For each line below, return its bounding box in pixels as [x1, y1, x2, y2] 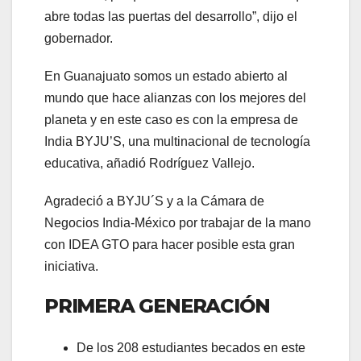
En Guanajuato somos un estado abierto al [44, 69, 288, 84]
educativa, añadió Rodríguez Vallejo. [44, 156, 255, 171]
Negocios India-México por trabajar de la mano [44, 216, 311, 230]
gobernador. [44, 31, 113, 46]
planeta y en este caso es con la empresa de [44, 113, 298, 127]
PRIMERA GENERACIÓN [44, 294, 270, 318]
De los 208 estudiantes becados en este [77, 340, 305, 355]
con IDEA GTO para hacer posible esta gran [44, 238, 295, 252]
